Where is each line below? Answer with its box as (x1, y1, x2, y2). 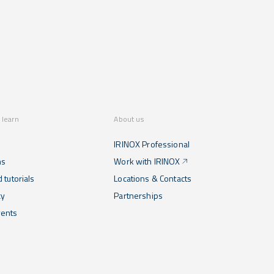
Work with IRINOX (114, 154, 180, 168)
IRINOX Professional (114, 137, 190, 150)
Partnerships (114, 188, 163, 202)
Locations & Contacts (114, 171, 192, 185)
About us (114, 113, 144, 125)
